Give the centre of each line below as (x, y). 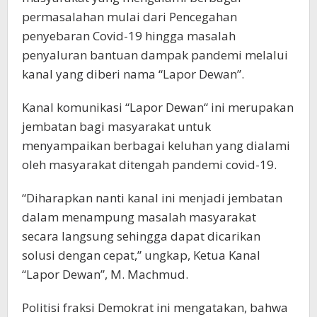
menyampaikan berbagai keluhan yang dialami (156, 145)
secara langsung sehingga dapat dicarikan (141, 236)
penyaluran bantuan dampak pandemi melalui (155, 55)
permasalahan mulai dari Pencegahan (129, 17)
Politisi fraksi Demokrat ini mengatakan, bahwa (155, 307)
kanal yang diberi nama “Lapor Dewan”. (133, 74)
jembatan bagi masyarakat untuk (116, 126)
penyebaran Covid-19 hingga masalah (129, 36)
